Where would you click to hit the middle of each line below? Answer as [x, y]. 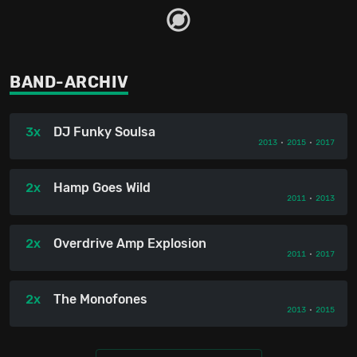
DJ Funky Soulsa [104, 132]
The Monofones [100, 300]
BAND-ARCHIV [69, 82]
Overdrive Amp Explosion [130, 244]
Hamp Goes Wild [102, 188]
